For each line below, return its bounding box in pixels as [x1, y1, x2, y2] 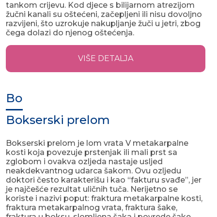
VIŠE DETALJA [78, 54, 133, 63]
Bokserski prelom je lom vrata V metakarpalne [6, 139, 188, 148]
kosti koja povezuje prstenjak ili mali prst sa [6, 148, 177, 157]
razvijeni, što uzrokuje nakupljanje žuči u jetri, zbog [6, 19, 201, 29]
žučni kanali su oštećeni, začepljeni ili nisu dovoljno [6, 10, 202, 19]
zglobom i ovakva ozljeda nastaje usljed [6, 157, 163, 167]
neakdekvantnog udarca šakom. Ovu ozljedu [6, 166, 181, 176]
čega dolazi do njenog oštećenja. [6, 28, 134, 38]
